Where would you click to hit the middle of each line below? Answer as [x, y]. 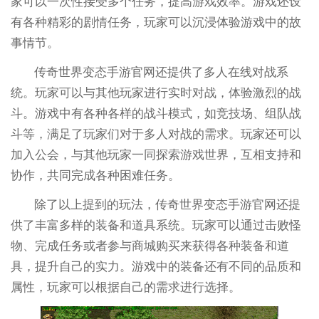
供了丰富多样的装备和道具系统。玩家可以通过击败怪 [156, 225]
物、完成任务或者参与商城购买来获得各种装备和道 [150, 246]
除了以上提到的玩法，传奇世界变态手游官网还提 [168, 204]
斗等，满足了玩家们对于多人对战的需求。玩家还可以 [156, 134]
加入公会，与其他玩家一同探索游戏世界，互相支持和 [156, 155]
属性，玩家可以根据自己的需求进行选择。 [125, 287]
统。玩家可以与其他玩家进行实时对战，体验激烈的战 [156, 93]
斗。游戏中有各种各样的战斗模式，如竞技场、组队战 [156, 113]
